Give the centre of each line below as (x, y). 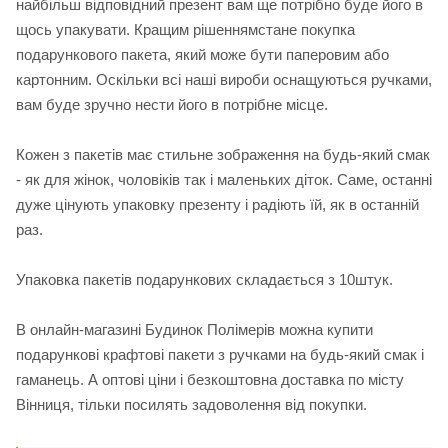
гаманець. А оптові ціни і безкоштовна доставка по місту (210, 380)
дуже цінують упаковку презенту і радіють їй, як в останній (217, 205)
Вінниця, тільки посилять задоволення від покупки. (191, 405)
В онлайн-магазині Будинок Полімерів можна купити (194, 330)
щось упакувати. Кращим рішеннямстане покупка (185, 30)
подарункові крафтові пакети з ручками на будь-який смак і (220, 355)
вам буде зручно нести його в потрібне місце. (172, 105)
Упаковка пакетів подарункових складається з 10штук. (204, 280)
